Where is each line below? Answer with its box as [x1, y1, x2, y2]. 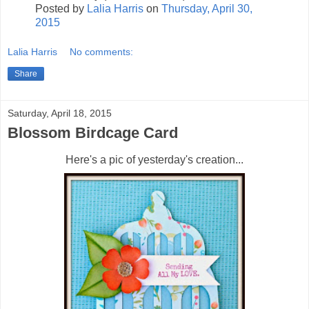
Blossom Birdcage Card [8, 124, 178, 142]
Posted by [35, 2, 87, 14]
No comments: [70, 46, 134, 58]
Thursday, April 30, [161, 2, 252, 14]
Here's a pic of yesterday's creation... [66, 154, 243, 166]
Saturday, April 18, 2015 [8, 108, 112, 119]
